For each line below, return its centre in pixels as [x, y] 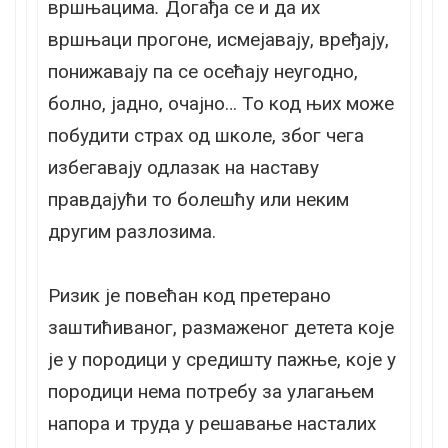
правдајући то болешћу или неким [198, 199]
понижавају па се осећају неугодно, [203, 71]
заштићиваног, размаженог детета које [221, 327]
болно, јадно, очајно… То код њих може [221, 103]
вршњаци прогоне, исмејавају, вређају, [218, 39]
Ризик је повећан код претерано [189, 295]
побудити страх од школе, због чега [206, 135]
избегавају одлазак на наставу [183, 167]
